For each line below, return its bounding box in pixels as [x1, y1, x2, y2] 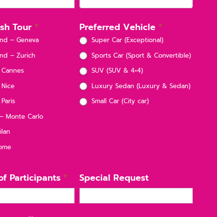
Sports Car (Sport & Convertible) [89, 50, 191, 60]
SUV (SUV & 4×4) [89, 66, 143, 76]
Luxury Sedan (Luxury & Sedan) [89, 81, 190, 91]
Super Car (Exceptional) [89, 35, 163, 45]
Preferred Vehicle [79, 20, 158, 34]
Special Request [79, 170, 149, 185]
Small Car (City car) [89, 96, 149, 106]
